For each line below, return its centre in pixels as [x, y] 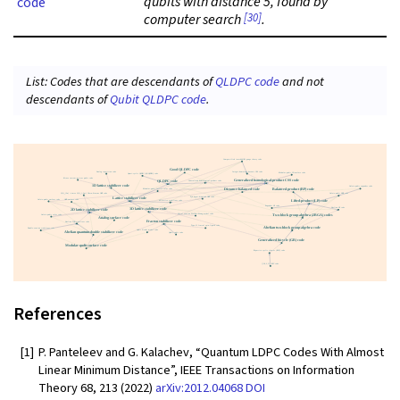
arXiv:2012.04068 [199, 387]
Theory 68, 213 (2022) [97, 387]
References [58, 315]
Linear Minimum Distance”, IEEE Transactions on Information [196, 370]
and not [302, 81]
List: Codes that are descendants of [121, 81]
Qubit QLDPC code [158, 99]
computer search [194, 20]
